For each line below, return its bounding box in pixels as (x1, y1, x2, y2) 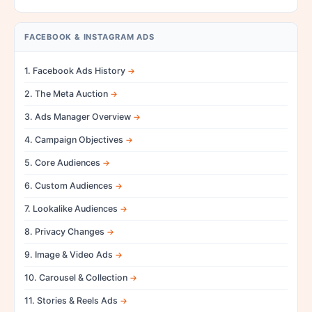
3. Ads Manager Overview (24, 111, 131, 122)
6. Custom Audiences (24, 180, 113, 191)
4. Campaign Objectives (24, 134, 123, 145)
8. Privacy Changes (24, 226, 104, 237)
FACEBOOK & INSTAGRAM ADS (24, 31, 155, 42)
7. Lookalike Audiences (24, 203, 118, 214)
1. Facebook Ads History (24, 65, 125, 76)
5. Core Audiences (24, 157, 100, 168)
